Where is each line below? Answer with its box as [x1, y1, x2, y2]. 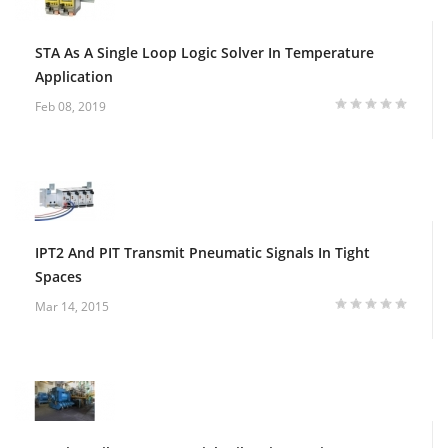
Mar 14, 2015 [35, 297, 109, 315]
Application [35, 66, 113, 86]
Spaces [35, 266, 82, 286]
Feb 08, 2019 [35, 97, 106, 115]
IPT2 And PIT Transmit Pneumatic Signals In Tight [35, 242, 370, 262]
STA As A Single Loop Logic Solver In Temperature [35, 42, 374, 62]
